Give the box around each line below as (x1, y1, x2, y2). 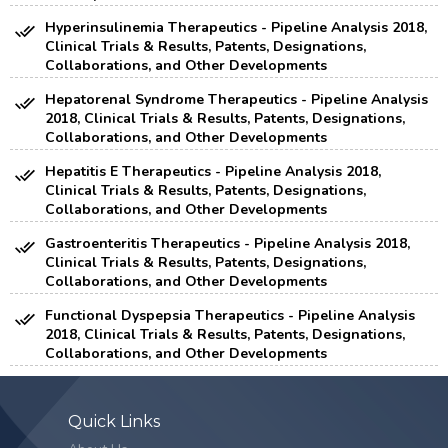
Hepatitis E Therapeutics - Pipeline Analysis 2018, (45, 162, 381, 182)
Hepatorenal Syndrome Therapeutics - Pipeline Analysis (45, 90, 428, 110)
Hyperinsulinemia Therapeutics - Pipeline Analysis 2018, (45, 18, 427, 38)
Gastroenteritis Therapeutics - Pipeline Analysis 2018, (45, 234, 410, 254)
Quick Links (68, 412, 160, 432)
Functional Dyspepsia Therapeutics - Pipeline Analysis (45, 306, 415, 326)
